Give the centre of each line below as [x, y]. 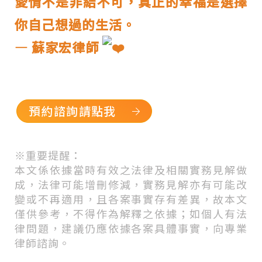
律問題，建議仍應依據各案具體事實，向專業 [131, 228]
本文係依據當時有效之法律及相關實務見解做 [131, 170]
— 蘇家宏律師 [58, 47]
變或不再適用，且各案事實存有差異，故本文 [131, 199]
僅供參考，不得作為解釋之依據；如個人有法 [131, 213]
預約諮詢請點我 [73, 111]
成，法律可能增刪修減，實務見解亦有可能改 [131, 184]
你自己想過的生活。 [75, 24]
